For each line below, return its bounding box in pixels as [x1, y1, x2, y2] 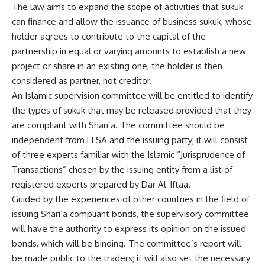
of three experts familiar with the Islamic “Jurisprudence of [12, 149, 245, 160]
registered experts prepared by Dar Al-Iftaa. [12, 179, 190, 190]
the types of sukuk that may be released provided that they [12, 105, 251, 116]
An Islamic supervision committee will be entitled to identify [12, 90, 253, 101]
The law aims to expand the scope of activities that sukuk [12, 1, 243, 12]
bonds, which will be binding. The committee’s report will [12, 238, 241, 249]
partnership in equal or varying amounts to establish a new [12, 46, 246, 57]
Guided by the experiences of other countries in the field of [12, 193, 250, 205]
